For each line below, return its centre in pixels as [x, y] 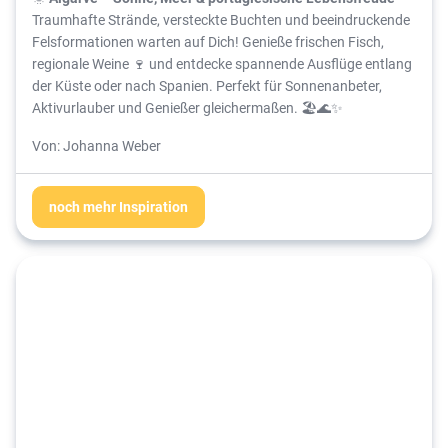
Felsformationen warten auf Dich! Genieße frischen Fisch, [208, 42]
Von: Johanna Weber [96, 146]
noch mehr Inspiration [118, 207]
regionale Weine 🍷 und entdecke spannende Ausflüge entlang [222, 64]
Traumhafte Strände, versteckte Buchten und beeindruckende [221, 20]
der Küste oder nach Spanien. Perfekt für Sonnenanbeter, [207, 86]
